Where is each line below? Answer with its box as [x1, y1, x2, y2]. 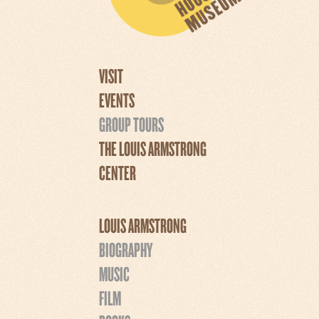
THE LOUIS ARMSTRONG [99, 135, 206, 161]
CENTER [99, 159, 136, 185]
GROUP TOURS [99, 110, 164, 137]
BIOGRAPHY [99, 236, 152, 262]
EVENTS [99, 86, 135, 113]
